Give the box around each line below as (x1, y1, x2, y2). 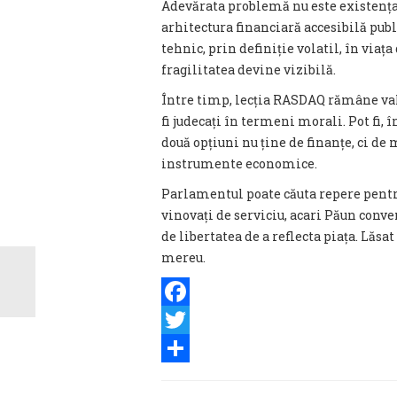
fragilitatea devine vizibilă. (161, 61, 336, 78)
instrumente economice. (161, 155, 317, 172)
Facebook (161, 311, 220, 328)
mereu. (161, 249, 206, 266)
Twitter (161, 339, 210, 356)
